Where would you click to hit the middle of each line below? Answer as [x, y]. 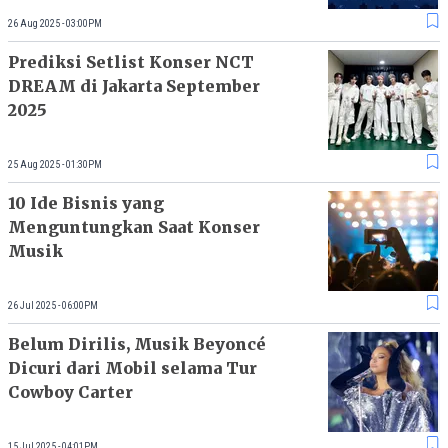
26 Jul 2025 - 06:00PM [53, 305]
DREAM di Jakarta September [134, 86]
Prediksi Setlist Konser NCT [131, 62]
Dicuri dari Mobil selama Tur [132, 368]
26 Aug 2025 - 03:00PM [55, 23]
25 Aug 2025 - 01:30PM [55, 164]
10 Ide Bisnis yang [86, 203]
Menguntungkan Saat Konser [134, 227]
